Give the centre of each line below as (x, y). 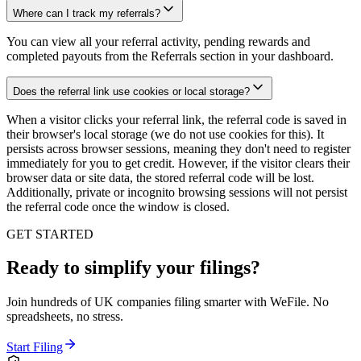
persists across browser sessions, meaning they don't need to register (178, 148)
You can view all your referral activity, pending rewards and (158, 41)
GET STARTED (50, 234)
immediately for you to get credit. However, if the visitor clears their (178, 163)
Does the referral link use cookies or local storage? (131, 91)
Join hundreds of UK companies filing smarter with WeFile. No (168, 302)
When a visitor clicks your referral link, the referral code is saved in (176, 119)
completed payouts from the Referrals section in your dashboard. (170, 56)
